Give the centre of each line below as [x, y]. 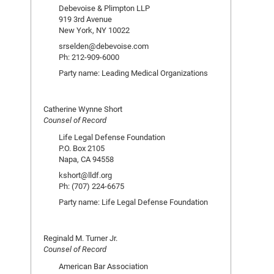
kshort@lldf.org [85, 175]
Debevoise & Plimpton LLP [104, 8]
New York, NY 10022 [94, 30]
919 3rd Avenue [85, 19]
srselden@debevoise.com [104, 46]
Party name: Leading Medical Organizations [133, 73]
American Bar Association [103, 266]
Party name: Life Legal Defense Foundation [133, 202]
